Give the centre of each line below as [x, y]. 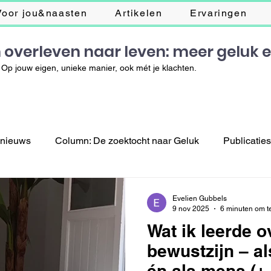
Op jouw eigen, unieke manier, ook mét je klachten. [99, 68]
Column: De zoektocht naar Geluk [127, 141]
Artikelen [139, 13]
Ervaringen [219, 13]
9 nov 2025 [191, 208]
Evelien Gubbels [200, 198]
